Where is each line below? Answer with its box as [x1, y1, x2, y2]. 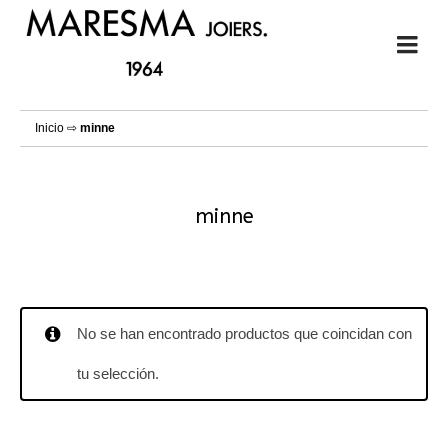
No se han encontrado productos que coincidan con [77, 325, 412, 342]
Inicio [35, 121, 64, 135]
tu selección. [77, 365, 159, 382]
